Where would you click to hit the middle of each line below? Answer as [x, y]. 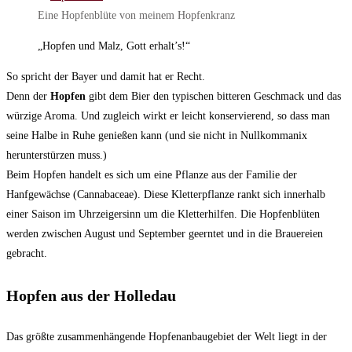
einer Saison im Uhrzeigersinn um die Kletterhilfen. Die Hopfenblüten [163, 214]
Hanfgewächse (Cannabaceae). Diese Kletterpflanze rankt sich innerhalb [166, 195]
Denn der [28, 97]
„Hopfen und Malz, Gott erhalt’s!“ [114, 46]
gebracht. [27, 254]
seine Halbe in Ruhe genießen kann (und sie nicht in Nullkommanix [157, 136]
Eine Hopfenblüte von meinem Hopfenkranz [136, 16]
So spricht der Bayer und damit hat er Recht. [106, 77]
